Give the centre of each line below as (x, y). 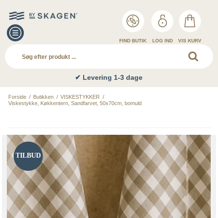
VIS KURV (190, 41)
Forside (18, 97)
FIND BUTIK (133, 41)
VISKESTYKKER (80, 97)
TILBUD (28, 155)
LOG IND (162, 41)
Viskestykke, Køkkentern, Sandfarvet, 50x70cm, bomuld (75, 103)
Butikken (44, 97)
